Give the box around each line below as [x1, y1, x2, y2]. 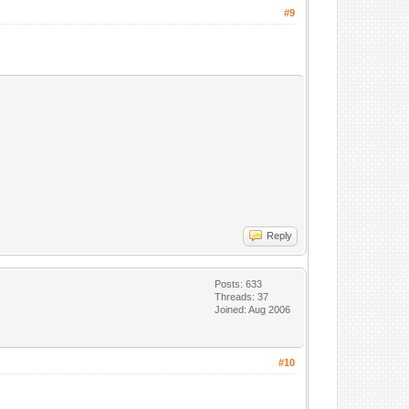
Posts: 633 [215, 278, 263, 289]
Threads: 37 [215, 291, 269, 302]
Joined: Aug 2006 [215, 304, 291, 315]
